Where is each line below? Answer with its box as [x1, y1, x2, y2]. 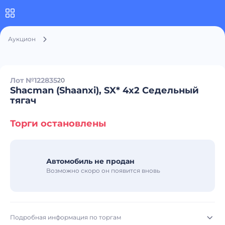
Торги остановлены [10, 118, 106, 129]
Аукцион [8, 35, 36, 43]
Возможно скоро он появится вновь [46, 167, 160, 174]
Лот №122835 [10, 76, 57, 85]
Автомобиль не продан [46, 157, 135, 166]
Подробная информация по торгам [10, 213, 121, 221]
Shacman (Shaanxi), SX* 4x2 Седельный [10, 85, 199, 96]
